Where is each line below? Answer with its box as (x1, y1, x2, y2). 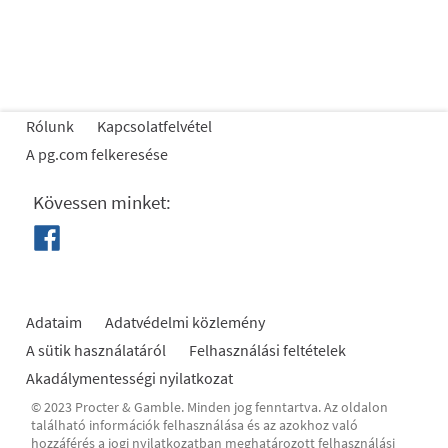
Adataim (26, 312, 82, 332)
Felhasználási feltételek (189, 340, 346, 360)
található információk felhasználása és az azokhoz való (31, 416, 358, 434)
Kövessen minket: (33, 190, 171, 214)
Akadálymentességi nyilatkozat (26, 368, 233, 388)
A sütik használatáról (26, 340, 166, 360)
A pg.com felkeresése (26, 144, 168, 164)
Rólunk (26, 116, 74, 136)
